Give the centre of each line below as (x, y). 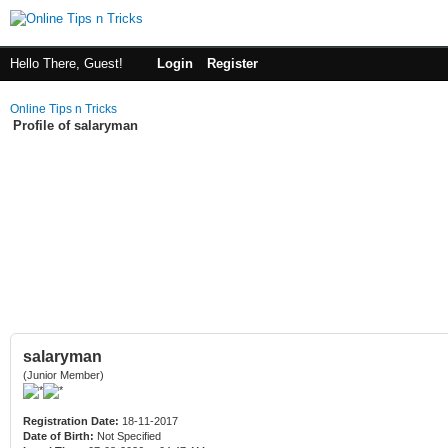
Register (232, 63)
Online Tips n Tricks (63, 109)
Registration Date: (71, 421)
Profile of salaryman (75, 125)
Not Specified (129, 436)
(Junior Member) (63, 375)
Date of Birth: (58, 436)
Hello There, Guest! (68, 63)
